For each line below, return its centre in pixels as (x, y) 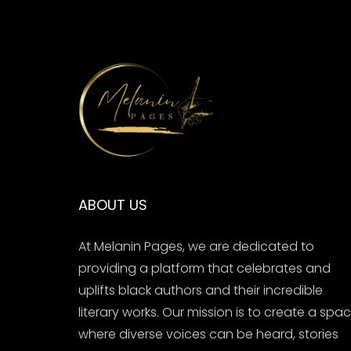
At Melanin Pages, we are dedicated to (196, 246)
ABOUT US (113, 204)
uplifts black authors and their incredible (201, 290)
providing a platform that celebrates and (204, 268)
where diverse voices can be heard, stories (208, 334)
